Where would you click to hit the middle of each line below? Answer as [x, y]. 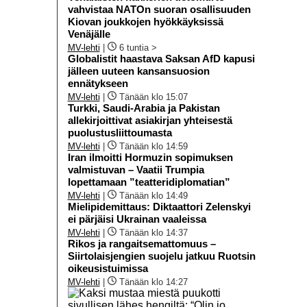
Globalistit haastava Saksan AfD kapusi [161, 58]
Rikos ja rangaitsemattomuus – [142, 243]
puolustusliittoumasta [120, 132]
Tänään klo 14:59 [153, 146]
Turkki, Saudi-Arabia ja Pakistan [144, 108]
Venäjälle [89, 34]
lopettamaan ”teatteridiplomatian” [149, 182]
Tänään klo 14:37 [153, 232]
